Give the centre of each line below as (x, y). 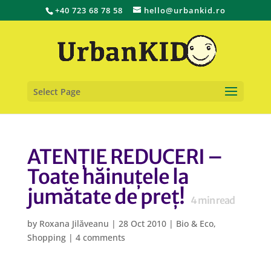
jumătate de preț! (106, 197)
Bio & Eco (194, 224)
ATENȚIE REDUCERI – (124, 157)
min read (215, 200)
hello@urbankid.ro (184, 10)
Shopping (46, 237)
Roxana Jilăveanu (74, 224)
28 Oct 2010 (142, 224)
